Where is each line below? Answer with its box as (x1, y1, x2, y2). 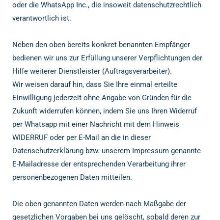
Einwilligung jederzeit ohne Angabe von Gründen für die (12, 93, 192, 102)
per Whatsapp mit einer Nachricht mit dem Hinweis (12, 119, 179, 129)
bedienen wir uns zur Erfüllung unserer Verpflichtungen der (12, 53, 202, 62)
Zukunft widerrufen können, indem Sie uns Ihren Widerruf (12, 106, 197, 115)
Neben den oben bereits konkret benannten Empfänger (12, 40, 190, 49)
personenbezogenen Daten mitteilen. (12, 172, 132, 182)
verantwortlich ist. (12, 13, 71, 23)
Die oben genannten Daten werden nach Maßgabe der (12, 199, 186, 208)
